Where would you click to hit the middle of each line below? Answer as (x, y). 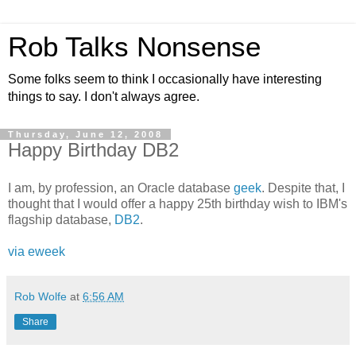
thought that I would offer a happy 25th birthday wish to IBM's (178, 203)
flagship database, (61, 219)
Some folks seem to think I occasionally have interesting (165, 79)
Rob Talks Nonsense (134, 47)
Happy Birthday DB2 (93, 150)
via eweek (37, 251)
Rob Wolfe (41, 296)
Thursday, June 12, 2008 (85, 134)
